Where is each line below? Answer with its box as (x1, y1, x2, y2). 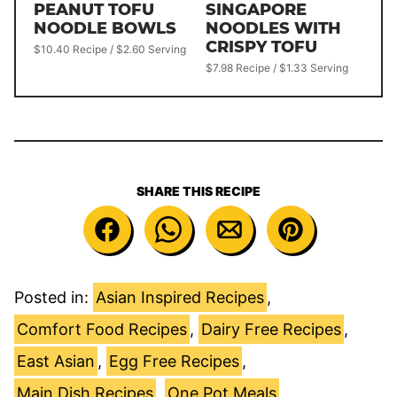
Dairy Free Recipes (201, 319, 341, 339)
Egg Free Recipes (109, 351, 239, 370)
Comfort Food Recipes (17, 319, 187, 339)
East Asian (17, 351, 95, 370)
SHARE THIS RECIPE (136, 183, 261, 198)
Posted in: (14, 287, 93, 307)
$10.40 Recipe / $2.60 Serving (34, 42, 186, 56)
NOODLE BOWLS (34, 18, 176, 38)
